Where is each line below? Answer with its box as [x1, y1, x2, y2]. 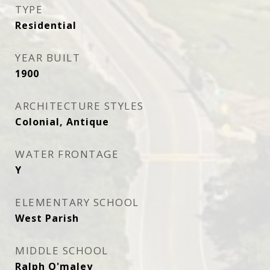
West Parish [15, 212, 79, 225]
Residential [15, 19, 77, 32]
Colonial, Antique [15, 115, 109, 128]
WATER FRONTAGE [15, 147, 119, 161]
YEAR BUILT [15, 51, 80, 64]
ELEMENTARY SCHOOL [15, 195, 139, 209]
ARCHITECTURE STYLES [15, 99, 144, 113]
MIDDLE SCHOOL [15, 243, 108, 257]
